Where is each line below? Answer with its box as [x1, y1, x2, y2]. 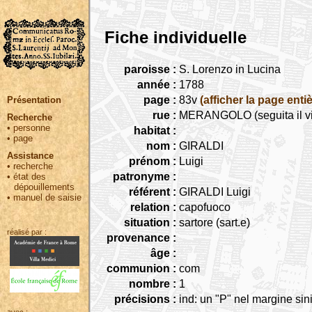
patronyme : [113, 170, 176, 182]
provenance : [107, 231, 176, 244]
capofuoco [179, 201, 231, 213]
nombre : [129, 277, 176, 290]
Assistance [7, 150, 54, 161]
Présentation [7, 95, 61, 105]
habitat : [134, 124, 176, 136]
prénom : [129, 155, 176, 167]
